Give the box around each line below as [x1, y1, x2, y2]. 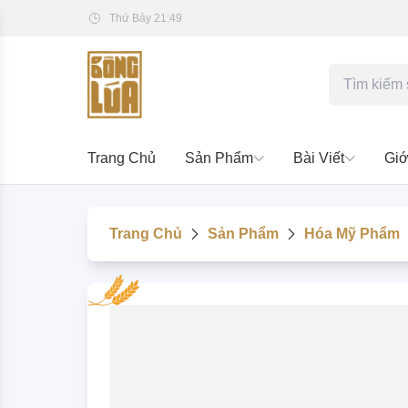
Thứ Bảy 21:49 [109, 12, 182, 25]
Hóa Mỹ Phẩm [304, 226, 400, 242]
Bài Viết [293, 150, 344, 167]
